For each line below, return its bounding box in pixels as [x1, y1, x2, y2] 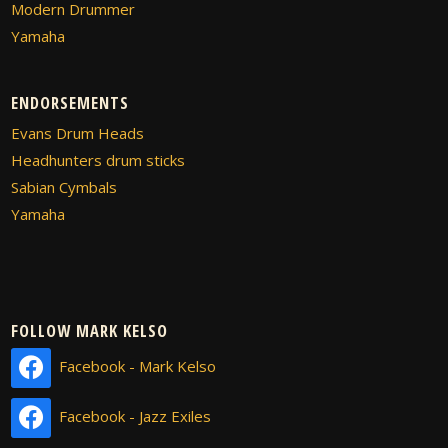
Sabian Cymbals [11, 176, 118, 197]
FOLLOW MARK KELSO [11, 318, 169, 342]
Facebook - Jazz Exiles [59, 405, 212, 426]
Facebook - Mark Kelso [59, 355, 217, 376]
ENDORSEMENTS [11, 90, 130, 114]
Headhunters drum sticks [11, 149, 186, 170]
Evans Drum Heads [11, 122, 145, 143]
